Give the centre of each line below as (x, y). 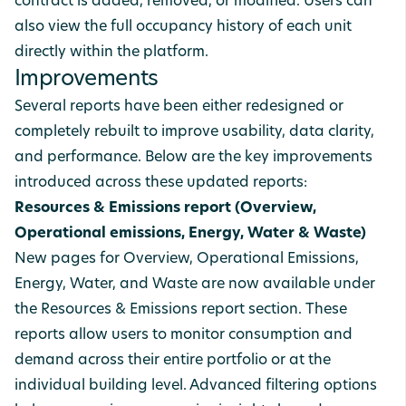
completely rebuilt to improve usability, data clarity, (194, 132)
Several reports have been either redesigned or (179, 107)
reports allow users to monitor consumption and (184, 335)
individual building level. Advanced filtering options (196, 386)
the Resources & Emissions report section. (160, 310)
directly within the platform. (111, 53)
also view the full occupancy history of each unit (183, 27)
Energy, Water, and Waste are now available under (195, 285)
